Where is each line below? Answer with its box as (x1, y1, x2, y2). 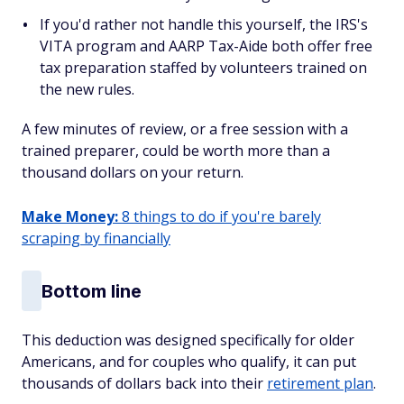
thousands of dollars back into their (22, 373, 267, 393)
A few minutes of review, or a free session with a (22, 119, 348, 139)
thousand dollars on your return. (22, 162, 243, 182)
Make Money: (22, 207, 118, 226)
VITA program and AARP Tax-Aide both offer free (40, 36, 372, 56)
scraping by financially (22, 228, 170, 248)
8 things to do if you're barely (118, 207, 321, 226)
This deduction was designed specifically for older (22, 330, 354, 350)
